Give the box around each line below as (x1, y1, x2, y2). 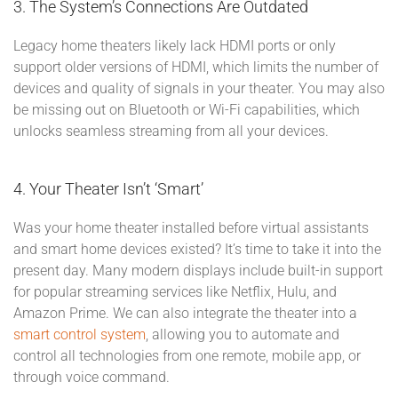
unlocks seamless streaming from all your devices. (13, 123, 332, 139)
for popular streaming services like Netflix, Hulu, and (13, 283, 337, 300)
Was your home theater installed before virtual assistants (13, 219, 369, 236)
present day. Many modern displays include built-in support (13, 262, 383, 279)
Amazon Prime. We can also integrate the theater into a (13, 305, 357, 322)
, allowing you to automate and (146, 326, 339, 343)
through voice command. (13, 369, 177, 386)
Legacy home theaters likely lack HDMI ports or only (13, 37, 336, 54)
